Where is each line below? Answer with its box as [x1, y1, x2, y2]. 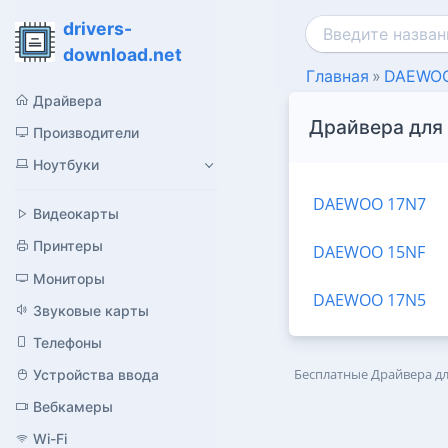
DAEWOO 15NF [312, 240, 425, 263]
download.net [63, 44, 182, 65]
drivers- [63, 18, 132, 39]
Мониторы [33, 269, 105, 287]
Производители [33, 123, 139, 141]
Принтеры [33, 237, 103, 255]
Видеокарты [33, 205, 119, 223]
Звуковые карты [33, 301, 149, 319]
